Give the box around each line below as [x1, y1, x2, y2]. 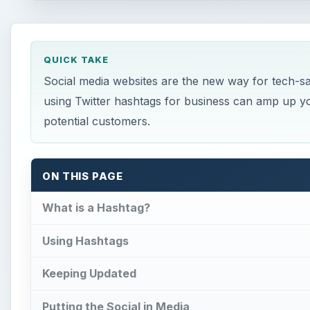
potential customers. [43, 113, 150, 128]
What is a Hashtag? [42, 200, 150, 215]
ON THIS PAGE [42, 170, 123, 183]
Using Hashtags [42, 233, 129, 248]
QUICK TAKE [43, 55, 109, 66]
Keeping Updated [42, 266, 136, 281]
